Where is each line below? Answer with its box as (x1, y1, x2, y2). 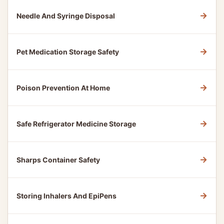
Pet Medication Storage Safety (16, 47, 119, 56)
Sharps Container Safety (16, 155, 100, 164)
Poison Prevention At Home (16, 83, 110, 92)
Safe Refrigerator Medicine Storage (16, 119, 136, 128)
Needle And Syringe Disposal (16, 11, 115, 20)
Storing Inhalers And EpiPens (16, 191, 116, 200)
